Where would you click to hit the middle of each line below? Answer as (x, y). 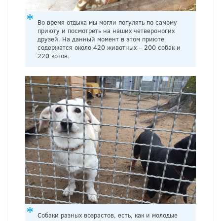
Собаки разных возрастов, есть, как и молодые (108, 215)
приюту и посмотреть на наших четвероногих (106, 30)
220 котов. (54, 55)
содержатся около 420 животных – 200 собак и (109, 47)
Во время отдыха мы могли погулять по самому (107, 22)
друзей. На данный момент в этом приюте (101, 39)
